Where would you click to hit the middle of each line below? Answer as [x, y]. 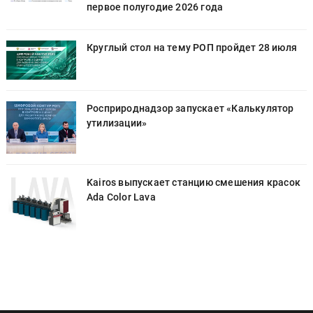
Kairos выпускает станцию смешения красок [194, 183]
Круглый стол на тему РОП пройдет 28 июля [192, 47]
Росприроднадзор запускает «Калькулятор [190, 109]
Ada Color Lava [121, 197]
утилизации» [117, 123]
